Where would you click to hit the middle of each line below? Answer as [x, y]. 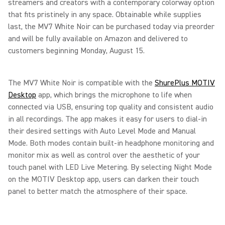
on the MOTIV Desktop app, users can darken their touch [103, 179]
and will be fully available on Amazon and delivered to [98, 39]
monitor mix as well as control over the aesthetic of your [104, 155]
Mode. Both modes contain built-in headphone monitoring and [111, 143]
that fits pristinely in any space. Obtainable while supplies [105, 15]
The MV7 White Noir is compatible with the [81, 83]
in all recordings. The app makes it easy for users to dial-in [107, 119]
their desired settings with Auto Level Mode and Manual [102, 131]
